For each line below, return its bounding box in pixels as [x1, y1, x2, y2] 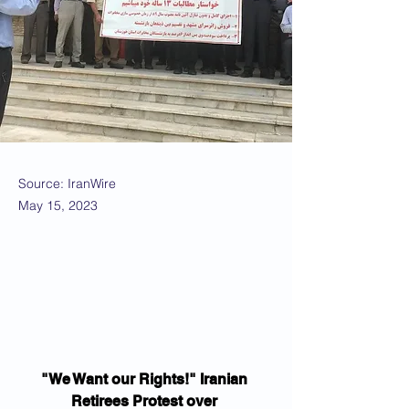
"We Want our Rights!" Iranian [41, 371, 251, 388]
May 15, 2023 [18, 197, 98, 214]
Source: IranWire [18, 175, 116, 192]
